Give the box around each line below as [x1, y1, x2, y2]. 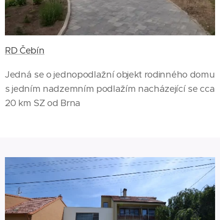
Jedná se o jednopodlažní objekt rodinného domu [5, 68, 215, 80]
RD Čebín [5, 44, 45, 56]
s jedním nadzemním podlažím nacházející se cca [5, 82, 215, 94]
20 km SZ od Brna [5, 97, 81, 109]
